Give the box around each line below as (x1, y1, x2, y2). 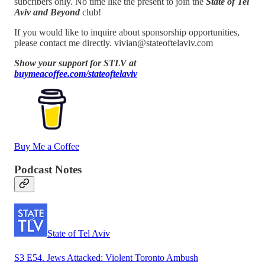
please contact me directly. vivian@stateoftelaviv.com (14, 37, 213, 48)
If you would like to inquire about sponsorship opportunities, (14, 27, 240, 37)
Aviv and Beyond (14, 7, 80, 17)
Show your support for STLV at (14, 57, 136, 68)
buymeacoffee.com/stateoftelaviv (14, 68, 137, 79)
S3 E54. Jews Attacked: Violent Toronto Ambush (14, 252, 198, 263)
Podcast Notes (14, 163, 82, 176)
